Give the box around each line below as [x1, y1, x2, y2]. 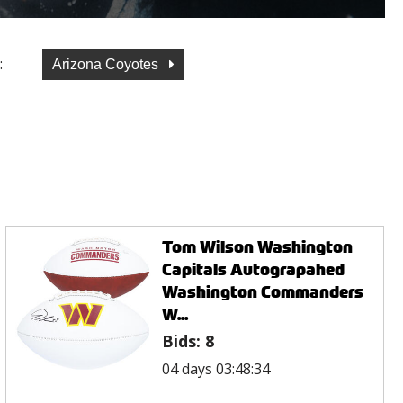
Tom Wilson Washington [162, 235, 354, 258]
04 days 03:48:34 [162, 358, 271, 379]
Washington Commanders [162, 280, 364, 303]
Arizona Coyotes [52, 57, 162, 73]
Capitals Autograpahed [162, 257, 345, 281]
